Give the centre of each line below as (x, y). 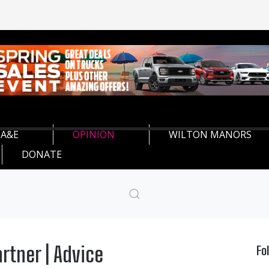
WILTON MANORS (210, 134)
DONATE (42, 154)
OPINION (94, 134)
